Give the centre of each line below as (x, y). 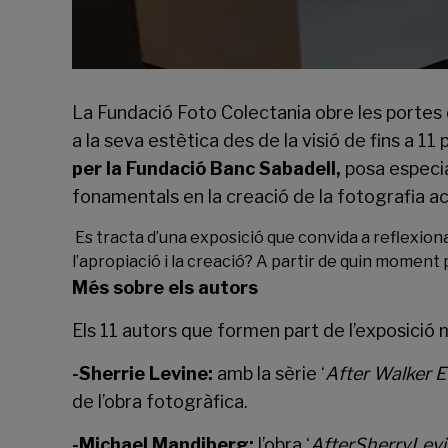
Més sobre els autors (165, 287)
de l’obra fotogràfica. (160, 401)
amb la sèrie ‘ (271, 373)
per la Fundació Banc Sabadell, (206, 168)
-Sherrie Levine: (144, 373)
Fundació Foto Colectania (204, 112)
